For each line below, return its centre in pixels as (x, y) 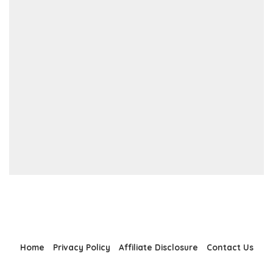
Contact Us (230, 247)
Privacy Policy (81, 247)
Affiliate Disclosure (158, 247)
